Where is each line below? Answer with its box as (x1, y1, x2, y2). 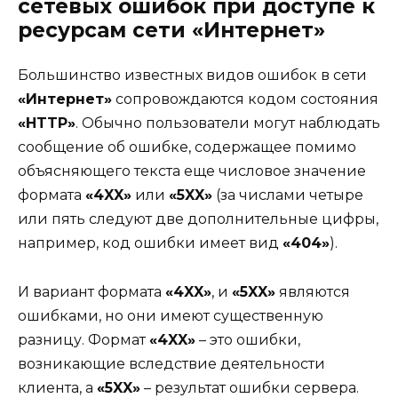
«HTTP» (18, 115, 76, 132)
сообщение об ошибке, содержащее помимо (18, 139, 356, 156)
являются (275, 283, 350, 300)
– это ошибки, (195, 330, 300, 348)
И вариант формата (18, 283, 165, 300)
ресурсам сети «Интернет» (18, 18, 325, 44)
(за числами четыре (212, 187, 363, 204)
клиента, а (18, 378, 97, 396)
